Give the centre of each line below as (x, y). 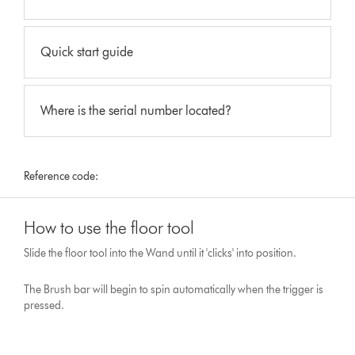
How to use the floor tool (109, 227)
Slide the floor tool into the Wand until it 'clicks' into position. (160, 253)
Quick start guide (87, 52)
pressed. (44, 305)
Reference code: (61, 176)
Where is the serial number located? (136, 110)
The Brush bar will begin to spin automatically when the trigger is (174, 289)
